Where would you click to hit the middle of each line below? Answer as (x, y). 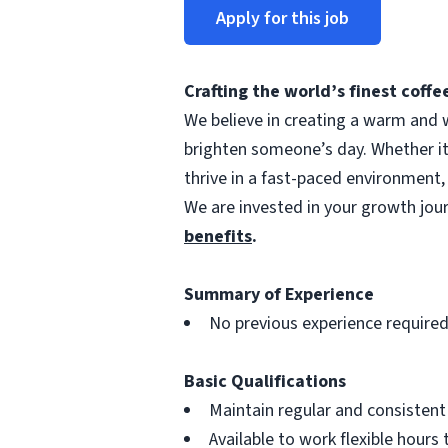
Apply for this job (282, 18)
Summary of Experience (279, 294)
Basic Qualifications (265, 381)
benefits (218, 236)
